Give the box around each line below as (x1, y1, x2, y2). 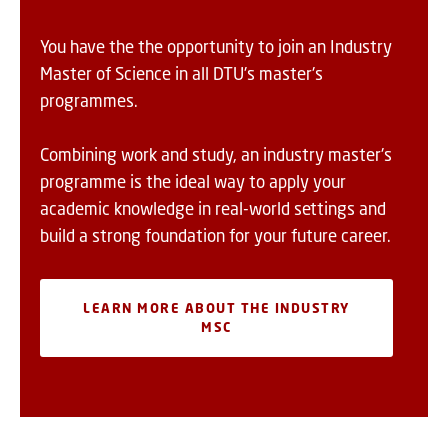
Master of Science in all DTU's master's (40, 63, 323, 85)
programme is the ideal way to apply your (40, 171, 346, 193)
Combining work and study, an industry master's (40, 144, 392, 166)
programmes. (40, 90, 138, 112)
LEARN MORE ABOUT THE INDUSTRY (83, 300, 350, 317)
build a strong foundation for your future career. (40, 225, 391, 247)
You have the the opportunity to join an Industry (40, 36, 392, 58)
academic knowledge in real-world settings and (40, 198, 386, 220)
